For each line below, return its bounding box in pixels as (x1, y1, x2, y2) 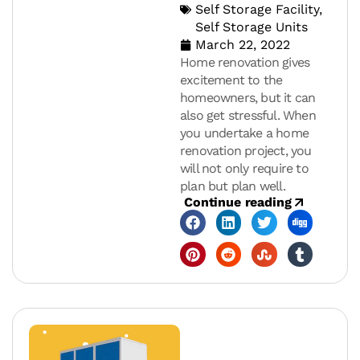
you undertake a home (180, 125, 309, 141)
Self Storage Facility (195, 2, 319, 18)
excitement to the (180, 72, 283, 88)
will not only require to (180, 161, 309, 177)
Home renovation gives (180, 55, 310, 71)
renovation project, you (180, 143, 312, 159)
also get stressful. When (180, 108, 316, 124)
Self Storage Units (195, 19, 308, 35)
